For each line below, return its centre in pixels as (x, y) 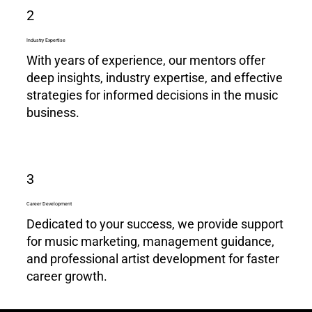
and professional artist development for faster (153, 258)
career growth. (67, 276)
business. (53, 113)
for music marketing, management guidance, (151, 241)
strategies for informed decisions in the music (153, 95)
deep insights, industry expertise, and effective (155, 78)
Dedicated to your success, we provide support (155, 224)
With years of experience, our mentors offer (146, 61)
